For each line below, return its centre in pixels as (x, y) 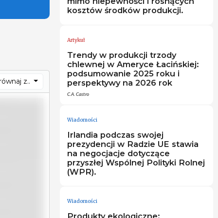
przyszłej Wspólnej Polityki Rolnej (136, 162)
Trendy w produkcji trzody (121, 55)
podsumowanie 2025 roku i (123, 73)
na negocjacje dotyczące (118, 153)
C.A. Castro (78, 94)
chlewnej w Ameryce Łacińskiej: (133, 64)
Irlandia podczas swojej (115, 135)
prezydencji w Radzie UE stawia (133, 144)
